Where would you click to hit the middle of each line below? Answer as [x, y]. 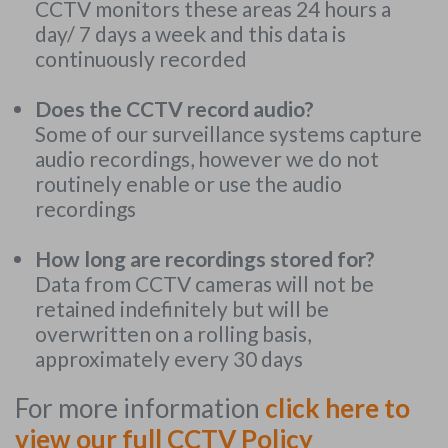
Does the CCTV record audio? [174, 109]
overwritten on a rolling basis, [173, 334]
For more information [140, 407]
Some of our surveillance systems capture [228, 134]
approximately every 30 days [169, 359]
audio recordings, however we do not [207, 159]
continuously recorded [141, 59]
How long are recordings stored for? [205, 259]
